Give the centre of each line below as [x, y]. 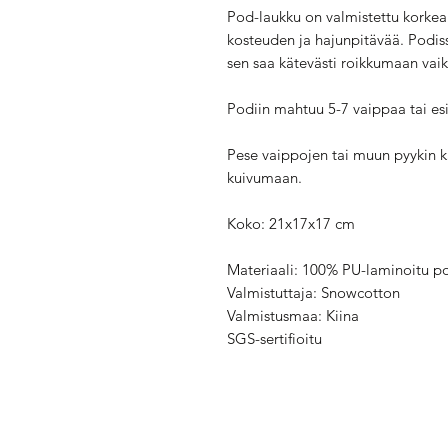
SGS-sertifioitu [274, 338]
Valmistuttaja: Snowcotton [313, 292]
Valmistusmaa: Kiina [293, 315]
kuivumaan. [266, 177]
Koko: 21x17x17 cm [291, 223]
